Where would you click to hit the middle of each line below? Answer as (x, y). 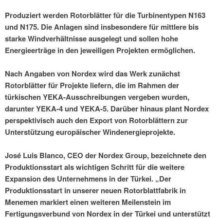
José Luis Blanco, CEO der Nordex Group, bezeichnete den (106, 155)
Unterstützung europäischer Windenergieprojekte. (90, 132)
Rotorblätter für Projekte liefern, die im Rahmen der (92, 85)
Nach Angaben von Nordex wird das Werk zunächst (92, 74)
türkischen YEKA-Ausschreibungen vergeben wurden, (97, 97)
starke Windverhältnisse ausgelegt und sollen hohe (91, 39)
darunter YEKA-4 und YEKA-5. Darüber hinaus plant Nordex (107, 109)
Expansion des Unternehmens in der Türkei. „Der (88, 179)
